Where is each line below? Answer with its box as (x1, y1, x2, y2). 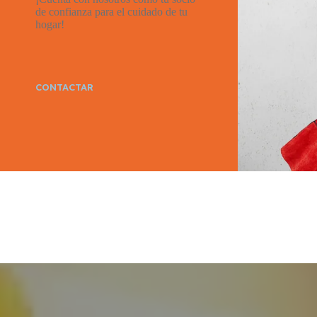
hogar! (35, 18, 64, 30)
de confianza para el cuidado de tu (35, 6, 188, 18)
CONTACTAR (35, 81, 93, 93)
